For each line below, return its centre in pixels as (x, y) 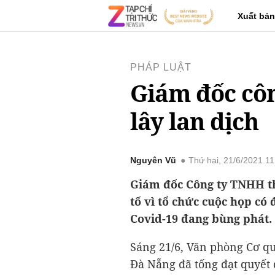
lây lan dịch (194, 121)
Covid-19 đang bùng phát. (201, 219)
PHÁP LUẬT (161, 67)
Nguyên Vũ (153, 161)
